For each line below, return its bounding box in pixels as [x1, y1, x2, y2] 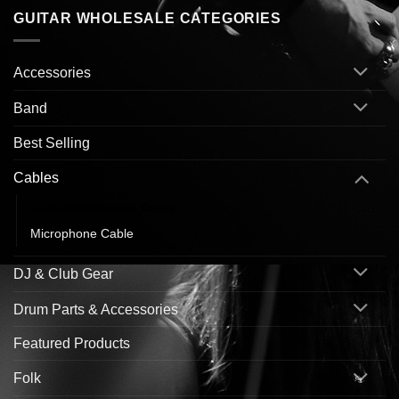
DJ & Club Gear [13, 265, 113, 281]
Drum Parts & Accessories [13, 301, 178, 317]
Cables [13, 169, 59, 185]
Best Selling [13, 135, 90, 151]
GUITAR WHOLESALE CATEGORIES [13, 10, 281, 26]
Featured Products [13, 336, 130, 352]
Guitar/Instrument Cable [30, 199, 175, 215]
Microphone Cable [30, 225, 134, 240]
